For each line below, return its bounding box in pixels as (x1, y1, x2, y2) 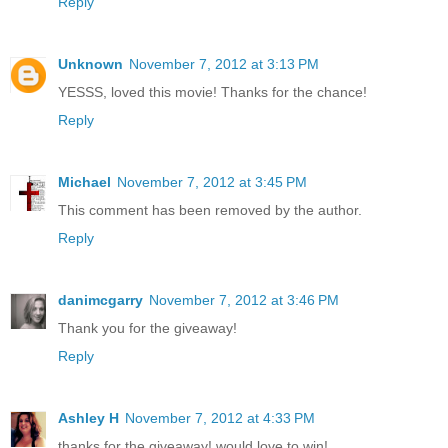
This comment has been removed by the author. (58, 201, 362, 218)
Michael (58, 173, 111, 190)
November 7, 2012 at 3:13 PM (129, 55, 319, 72)
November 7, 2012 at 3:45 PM (117, 173, 307, 190)
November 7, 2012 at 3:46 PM (149, 291, 339, 308)
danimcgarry (58, 291, 143, 308)
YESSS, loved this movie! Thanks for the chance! (58, 83, 367, 100)
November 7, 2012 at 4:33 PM (125, 409, 315, 426)
